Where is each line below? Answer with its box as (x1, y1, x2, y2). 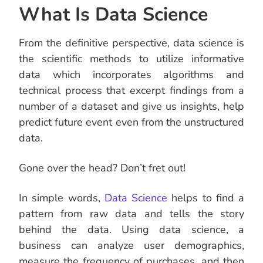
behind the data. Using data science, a (19, 222, 244, 237)
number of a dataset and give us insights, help (19, 99, 244, 114)
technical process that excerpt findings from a (19, 83, 244, 98)
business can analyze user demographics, (19, 238, 244, 253)
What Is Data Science (19, 2, 208, 28)
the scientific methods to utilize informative (19, 52, 244, 66)
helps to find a (167, 191, 244, 205)
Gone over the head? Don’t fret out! (19, 161, 186, 176)
